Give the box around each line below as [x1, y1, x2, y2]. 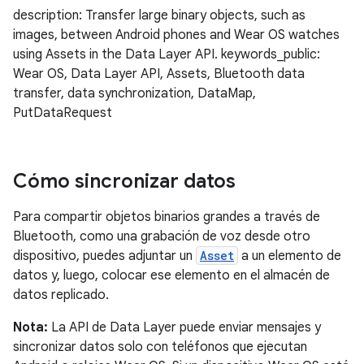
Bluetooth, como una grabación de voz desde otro [13, 228, 310, 245]
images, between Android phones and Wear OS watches [13, 27, 340, 43]
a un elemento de [238, 248, 341, 264]
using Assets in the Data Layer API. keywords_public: [13, 46, 320, 63]
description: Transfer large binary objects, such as [13, 7, 305, 24]
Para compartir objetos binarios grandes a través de [13, 209, 320, 225]
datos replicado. [13, 287, 109, 303]
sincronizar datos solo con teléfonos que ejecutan [13, 339, 307, 355]
